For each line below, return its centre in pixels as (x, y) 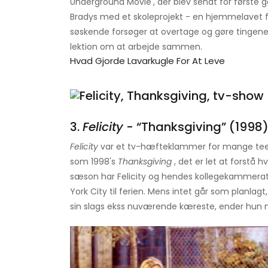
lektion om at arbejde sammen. (136, 47)
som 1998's (94, 162)
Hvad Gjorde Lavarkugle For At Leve (147, 61)
